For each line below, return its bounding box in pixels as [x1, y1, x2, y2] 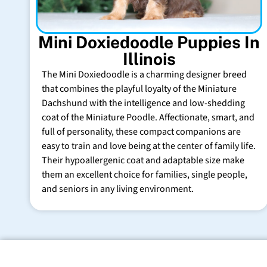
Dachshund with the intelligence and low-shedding [42, 96, 245, 110]
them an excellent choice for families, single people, [42, 167, 247, 181]
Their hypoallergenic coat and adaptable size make [42, 153, 244, 167]
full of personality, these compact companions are [42, 125, 241, 138]
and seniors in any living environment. [42, 182, 194, 195]
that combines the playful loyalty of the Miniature [42, 82, 237, 95]
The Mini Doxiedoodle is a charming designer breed [42, 67, 247, 81]
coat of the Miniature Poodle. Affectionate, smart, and [42, 110, 254, 124]
